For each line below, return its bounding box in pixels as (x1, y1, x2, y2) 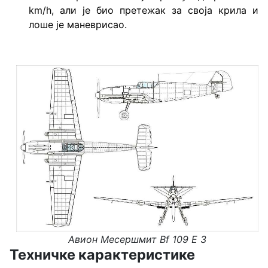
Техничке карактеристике (10, 245, 195, 263)
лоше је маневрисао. (29, 18, 127, 31)
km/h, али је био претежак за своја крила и (29, 4, 258, 16)
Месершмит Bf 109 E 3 (100, 233, 206, 245)
